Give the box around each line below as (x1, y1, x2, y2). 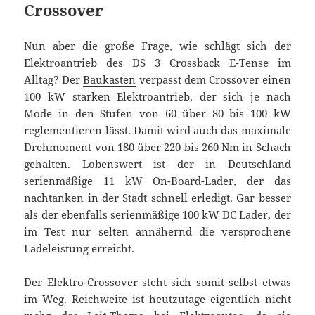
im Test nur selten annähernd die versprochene (24, 224, 291, 238)
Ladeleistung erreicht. (24, 240, 135, 255)
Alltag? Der (24, 72, 84, 86)
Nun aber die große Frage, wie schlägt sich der (24, 38, 291, 53)
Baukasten (83, 72, 136, 86)
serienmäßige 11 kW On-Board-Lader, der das (24, 173, 291, 188)
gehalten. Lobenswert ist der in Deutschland (24, 156, 291, 171)
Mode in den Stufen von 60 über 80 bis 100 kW (24, 105, 291, 120)
